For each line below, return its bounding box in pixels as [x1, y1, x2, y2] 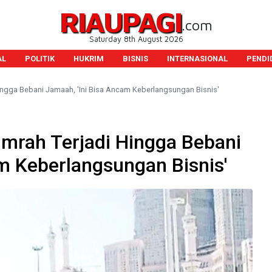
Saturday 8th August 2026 [89, 35, 183, 44]
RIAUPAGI [59, 5, 182, 38]
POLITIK [24, 54, 55, 63]
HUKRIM [73, 54, 104, 63]
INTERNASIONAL [166, 54, 228, 63]
